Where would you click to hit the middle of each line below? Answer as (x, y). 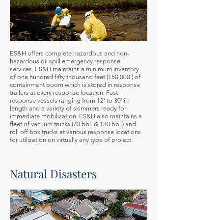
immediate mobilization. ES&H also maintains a (76, 116)
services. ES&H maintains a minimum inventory (74, 69)
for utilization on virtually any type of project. (71, 140)
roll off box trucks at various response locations (75, 132)
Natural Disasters (53, 174)
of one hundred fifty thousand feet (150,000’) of (75, 77)
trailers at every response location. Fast (64, 93)
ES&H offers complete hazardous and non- (69, 53)
